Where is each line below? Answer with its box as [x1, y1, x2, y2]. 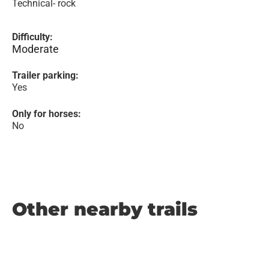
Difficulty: [12, 31, 53, 43]
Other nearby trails [12, 198, 198, 220]
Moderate [12, 43, 59, 55]
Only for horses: [12, 108, 81, 119]
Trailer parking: [12, 70, 79, 81]
